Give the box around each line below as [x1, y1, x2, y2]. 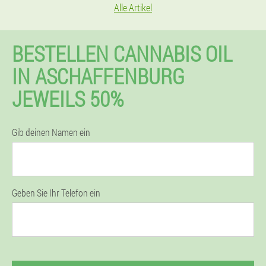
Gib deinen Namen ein [12, 126, 90, 138]
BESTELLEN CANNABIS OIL [12, 39, 232, 68]
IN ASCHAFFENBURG [12, 62, 185, 90]
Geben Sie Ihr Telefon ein [12, 186, 100, 199]
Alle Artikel [114, 1, 152, 14]
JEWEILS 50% [12, 84, 123, 113]
